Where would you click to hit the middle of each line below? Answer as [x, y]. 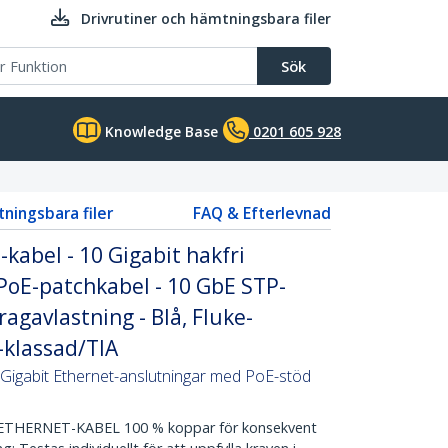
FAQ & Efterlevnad [262, 213]
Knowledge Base [159, 131]
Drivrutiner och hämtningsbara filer [206, 18]
